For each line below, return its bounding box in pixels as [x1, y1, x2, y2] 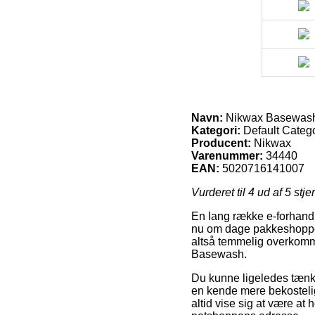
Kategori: [191, 124, 240, 136]
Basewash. [191, 247, 247, 260]
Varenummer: [191, 149, 263, 162]
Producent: [191, 136, 251, 149]
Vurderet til [191, 186, 248, 198]
